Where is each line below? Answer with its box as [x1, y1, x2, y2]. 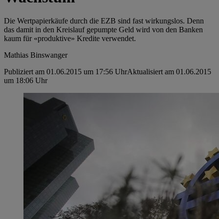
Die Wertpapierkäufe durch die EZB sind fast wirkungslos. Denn [4, 17, 204, 25]
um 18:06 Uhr [4, 76, 47, 85]
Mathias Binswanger [4, 51, 67, 60]
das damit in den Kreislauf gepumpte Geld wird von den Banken [4, 25, 203, 34]
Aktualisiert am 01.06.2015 [127, 67, 211, 76]
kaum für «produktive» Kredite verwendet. [4, 34, 136, 43]
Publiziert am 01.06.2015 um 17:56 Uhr [4, 67, 127, 76]
